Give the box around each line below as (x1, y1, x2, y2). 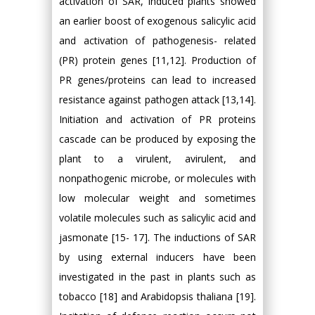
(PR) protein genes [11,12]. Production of (59, 53, 256, 67)
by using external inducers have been (59, 250, 256, 264)
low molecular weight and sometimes (59, 191, 256, 205)
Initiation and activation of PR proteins (59, 112, 256, 126)
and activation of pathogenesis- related (59, 34, 256, 47)
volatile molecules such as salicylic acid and (59, 211, 256, 224)
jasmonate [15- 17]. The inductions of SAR (59, 231, 256, 244)
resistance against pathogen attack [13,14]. (59, 93, 256, 106)
